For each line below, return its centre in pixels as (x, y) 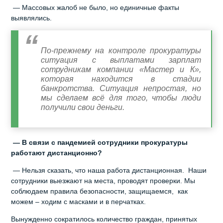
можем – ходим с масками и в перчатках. (79, 201)
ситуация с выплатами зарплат (121, 60)
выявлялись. (32, 18)
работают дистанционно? (57, 153)
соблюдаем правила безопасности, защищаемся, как (100, 191)
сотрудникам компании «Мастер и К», (121, 69)
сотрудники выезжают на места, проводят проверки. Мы (103, 180)
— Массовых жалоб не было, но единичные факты (95, 7)
